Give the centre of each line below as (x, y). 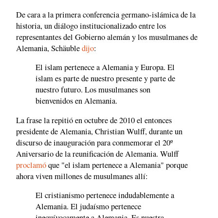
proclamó (31, 165)
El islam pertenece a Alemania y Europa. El (105, 67)
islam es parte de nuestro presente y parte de (105, 79)
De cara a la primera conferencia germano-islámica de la (106, 14)
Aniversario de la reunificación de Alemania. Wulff (97, 154)
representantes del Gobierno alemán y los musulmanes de (107, 37)
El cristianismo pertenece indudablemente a (105, 195)
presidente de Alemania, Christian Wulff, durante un (99, 131)
